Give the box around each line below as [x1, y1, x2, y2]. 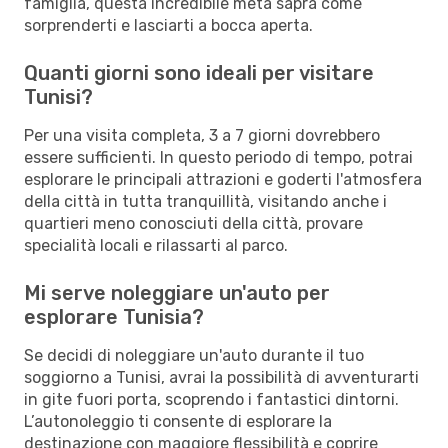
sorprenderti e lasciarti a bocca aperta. [24, 15, 313, 35]
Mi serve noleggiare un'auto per [24, 280, 330, 305]
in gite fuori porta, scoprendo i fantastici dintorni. [24, 389, 399, 409]
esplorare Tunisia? [24, 304, 204, 329]
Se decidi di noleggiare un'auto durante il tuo [24, 345, 364, 365]
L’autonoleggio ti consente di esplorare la [24, 411, 332, 431]
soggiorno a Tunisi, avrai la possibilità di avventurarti [24, 367, 419, 387]
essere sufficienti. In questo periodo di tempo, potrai [24, 147, 413, 167]
